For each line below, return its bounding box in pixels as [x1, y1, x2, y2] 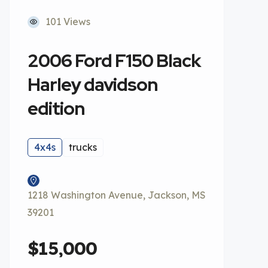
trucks [69, 141, 97, 153]
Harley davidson [28, 72, 158, 96]
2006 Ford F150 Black [28, 48, 200, 72]
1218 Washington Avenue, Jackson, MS [28, 189, 206, 201]
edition [28, 96, 85, 120]
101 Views [45, 16, 90, 28]
